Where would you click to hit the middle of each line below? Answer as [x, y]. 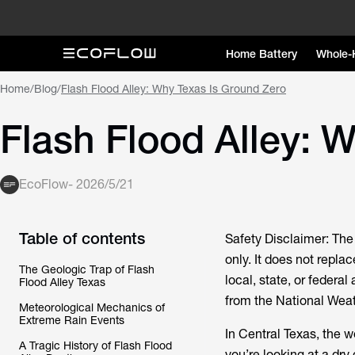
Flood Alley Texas [62, 282]
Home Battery [261, 53]
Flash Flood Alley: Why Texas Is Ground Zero [174, 89]
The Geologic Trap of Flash [87, 269]
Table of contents [82, 238]
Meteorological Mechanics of [92, 307]
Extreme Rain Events [72, 320]
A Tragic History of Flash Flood [95, 345]
